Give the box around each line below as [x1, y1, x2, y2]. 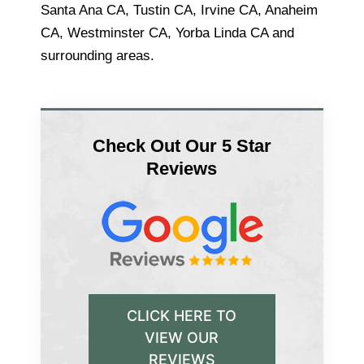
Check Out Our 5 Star [92, 135, 271, 156]
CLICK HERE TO [127, 306, 237, 324]
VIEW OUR [145, 328, 219, 346]
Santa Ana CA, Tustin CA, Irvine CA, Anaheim [41, 2, 318, 18]
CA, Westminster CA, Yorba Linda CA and [41, 24, 294, 41]
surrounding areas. [41, 47, 154, 63]
